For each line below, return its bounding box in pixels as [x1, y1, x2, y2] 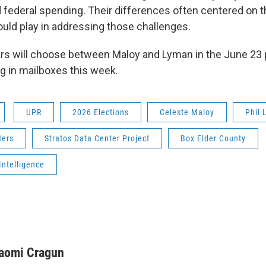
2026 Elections [72, 107, 129, 117]
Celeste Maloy [160, 107, 214, 117]
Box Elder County [180, 133, 246, 143]
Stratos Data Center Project [45, 133, 150, 143]
